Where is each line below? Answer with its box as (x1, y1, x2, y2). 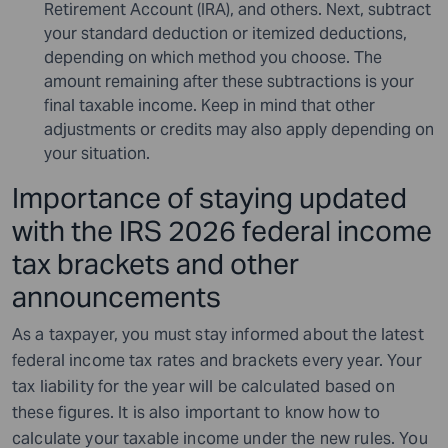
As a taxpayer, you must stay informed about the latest (12, 323, 424, 345)
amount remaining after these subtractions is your (44, 70, 414, 92)
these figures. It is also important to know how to (12, 401, 381, 423)
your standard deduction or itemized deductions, (44, 22, 407, 44)
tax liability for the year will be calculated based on (12, 375, 395, 397)
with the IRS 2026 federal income (12, 212, 432, 249)
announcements (12, 278, 221, 315)
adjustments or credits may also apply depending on (44, 118, 434, 140)
